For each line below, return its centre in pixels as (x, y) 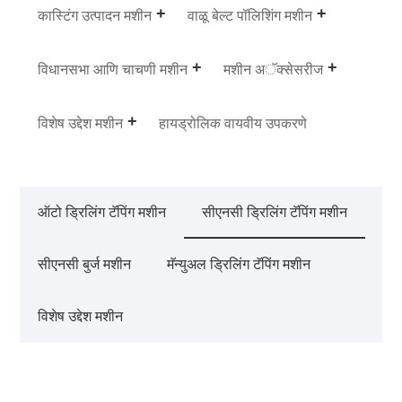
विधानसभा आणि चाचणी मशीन (113, 69)
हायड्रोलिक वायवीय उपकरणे (233, 123)
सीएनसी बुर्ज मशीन (85, 264)
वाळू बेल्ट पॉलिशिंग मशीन (250, 15)
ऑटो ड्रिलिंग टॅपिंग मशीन (102, 212)
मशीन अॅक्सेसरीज (274, 69)
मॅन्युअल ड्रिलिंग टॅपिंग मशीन (239, 264)
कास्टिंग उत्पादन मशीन (95, 15)
